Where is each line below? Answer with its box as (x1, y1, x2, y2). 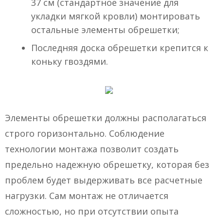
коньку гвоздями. (31, 55, 108, 68)
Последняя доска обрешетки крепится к (31, 42, 208, 54)
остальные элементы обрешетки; (31, 24, 180, 36)
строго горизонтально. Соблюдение (5, 127, 164, 140)
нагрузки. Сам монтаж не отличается (5, 190, 168, 202)
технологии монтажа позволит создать (5, 143, 179, 155)
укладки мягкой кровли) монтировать (31, 10, 200, 22)
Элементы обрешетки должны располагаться (5, 112, 206, 124)
